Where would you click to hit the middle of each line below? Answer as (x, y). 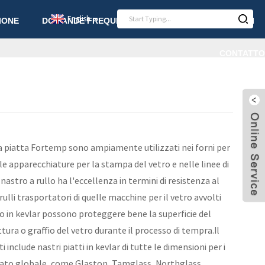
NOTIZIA (175, 20)
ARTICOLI (235, 20)
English (79, 19)
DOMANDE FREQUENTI (88, 20)
